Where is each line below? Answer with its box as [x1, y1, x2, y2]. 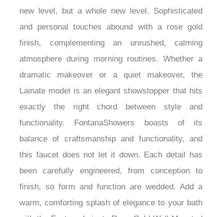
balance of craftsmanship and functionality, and [19, 152, 202, 161]
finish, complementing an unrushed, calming [19, 56, 202, 65]
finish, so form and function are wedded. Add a [19, 200, 202, 209]
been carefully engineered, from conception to [19, 184, 202, 193]
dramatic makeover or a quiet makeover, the [19, 88, 202, 97]
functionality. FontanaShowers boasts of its [19, 136, 202, 145]
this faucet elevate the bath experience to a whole [19, 8, 202, 17]
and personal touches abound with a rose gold [19, 40, 202, 49]
